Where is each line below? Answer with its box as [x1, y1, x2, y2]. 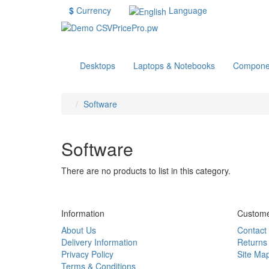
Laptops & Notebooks [133, 59, 215, 72]
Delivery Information [61, 236, 138, 249]
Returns [237, 236, 267, 249]
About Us [61, 224, 96, 237]
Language [169, 4, 207, 16]
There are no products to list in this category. [61, 165, 231, 177]
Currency [76, 4, 111, 16]
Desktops [80, 59, 115, 72]
